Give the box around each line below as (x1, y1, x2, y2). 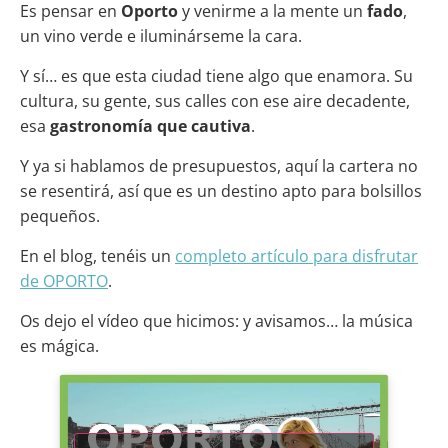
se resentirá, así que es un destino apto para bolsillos (20, 179, 422, 202)
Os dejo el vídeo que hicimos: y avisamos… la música (20, 309, 413, 332)
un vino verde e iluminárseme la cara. (20, 24, 302, 47)
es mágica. (20, 334, 99, 357)
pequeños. (20, 204, 100, 227)
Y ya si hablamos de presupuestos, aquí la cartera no (20, 154, 418, 177)
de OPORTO (20, 269, 108, 292)
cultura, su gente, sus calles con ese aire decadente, (20, 89, 410, 112)
